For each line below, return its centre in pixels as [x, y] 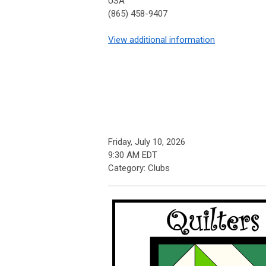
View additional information [161, 40]
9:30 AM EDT [133, 155]
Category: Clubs [139, 168]
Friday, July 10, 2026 [147, 142]
